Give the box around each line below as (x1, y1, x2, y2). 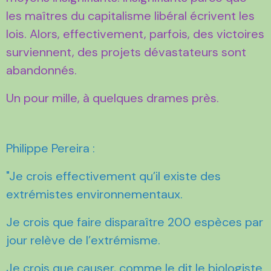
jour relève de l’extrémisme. (6, 232, 160, 248)
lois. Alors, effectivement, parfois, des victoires (6, 25, 264, 42)
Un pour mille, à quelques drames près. (6, 90, 222, 106)
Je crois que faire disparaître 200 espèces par (6, 214, 263, 230)
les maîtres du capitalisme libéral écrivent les (6, 7, 255, 24)
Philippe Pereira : (6, 140, 95, 156)
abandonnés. (6, 62, 77, 78)
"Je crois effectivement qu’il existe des (6, 168, 221, 184)
